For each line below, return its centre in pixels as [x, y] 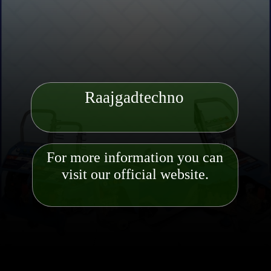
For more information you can [135, 158]
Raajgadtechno [135, 98]
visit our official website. [135, 175]
